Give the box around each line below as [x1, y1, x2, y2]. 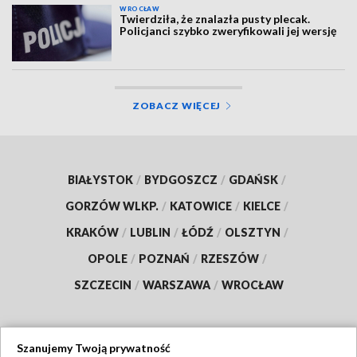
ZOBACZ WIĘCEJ [131, 99, 222, 112]
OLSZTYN [224, 225, 280, 239]
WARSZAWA [142, 277, 210, 292]
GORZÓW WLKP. [65, 198, 159, 213]
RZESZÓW [200, 251, 259, 265]
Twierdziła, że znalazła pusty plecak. [120, 12, 311, 26]
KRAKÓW [65, 225, 119, 239]
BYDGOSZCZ [144, 172, 218, 186]
